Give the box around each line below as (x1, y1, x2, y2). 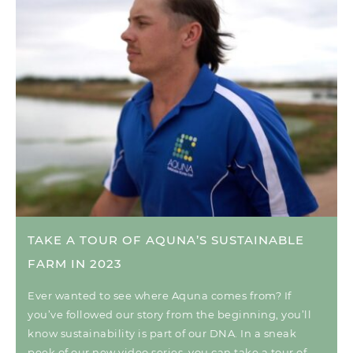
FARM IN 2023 (28, 255, 122, 271)
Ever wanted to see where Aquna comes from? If (28, 288, 292, 302)
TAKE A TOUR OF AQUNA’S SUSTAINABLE (28, 232, 304, 247)
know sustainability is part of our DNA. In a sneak (28, 326, 296, 340)
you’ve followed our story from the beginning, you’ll (28, 307, 311, 321)
